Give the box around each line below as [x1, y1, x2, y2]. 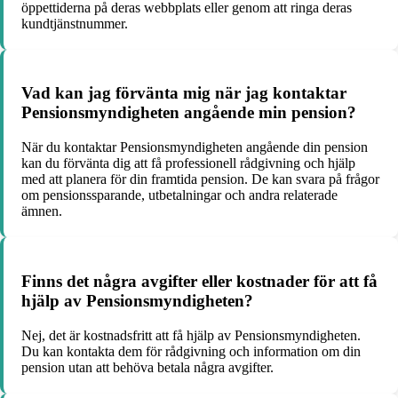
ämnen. [21, 203, 62, 219]
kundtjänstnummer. [21, 15, 128, 31]
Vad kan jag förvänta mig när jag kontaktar [21, 84, 346, 103]
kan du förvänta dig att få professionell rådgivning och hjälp [21, 155, 355, 171]
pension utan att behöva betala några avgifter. [21, 359, 274, 375]
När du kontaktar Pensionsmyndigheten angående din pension [21, 139, 368, 155]
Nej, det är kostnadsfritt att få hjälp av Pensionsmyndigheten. [21, 327, 361, 343]
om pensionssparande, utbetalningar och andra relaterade [21, 187, 338, 203]
